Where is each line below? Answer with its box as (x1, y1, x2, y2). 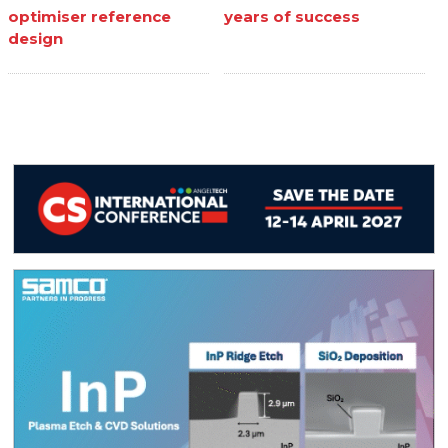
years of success (224, 6, 360, 26)
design (8, 28, 64, 48)
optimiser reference (8, 6, 172, 26)
